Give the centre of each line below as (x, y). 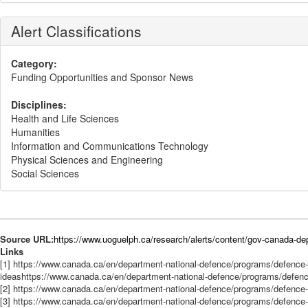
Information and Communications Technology (110, 146)
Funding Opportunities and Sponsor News (102, 77)
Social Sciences (45, 173)
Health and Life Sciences (65, 118)
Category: (34, 63)
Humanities (35, 132)
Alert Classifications (76, 31)
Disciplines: (39, 104)
